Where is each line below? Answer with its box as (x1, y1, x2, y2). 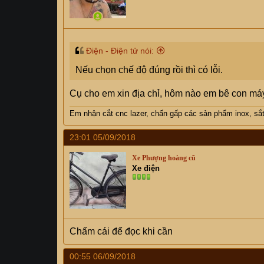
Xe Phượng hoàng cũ (132, 154, 196, 162)
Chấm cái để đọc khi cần (70, 226, 173, 236)
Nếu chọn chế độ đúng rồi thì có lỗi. (75, 65, 223, 75)
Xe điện (132, 164, 160, 173)
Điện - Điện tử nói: (86, 46, 154, 55)
